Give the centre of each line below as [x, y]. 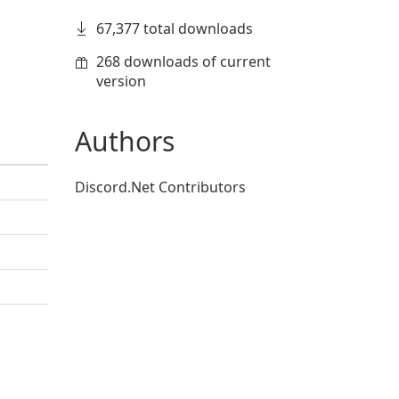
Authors [124, 141]
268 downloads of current [183, 61]
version [121, 81]
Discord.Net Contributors [160, 187]
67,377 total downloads [174, 28]
